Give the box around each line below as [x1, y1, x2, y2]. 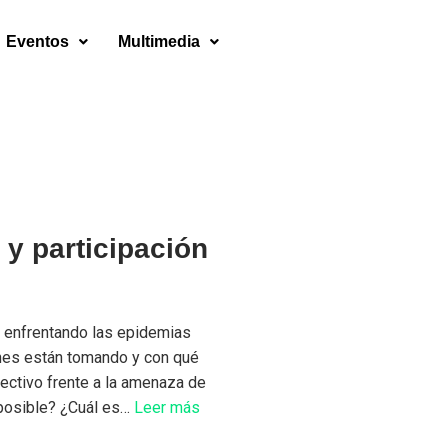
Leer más [134, 398, 201, 417]
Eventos [5, 32, 69, 50]
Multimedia [117, 32, 200, 50]
